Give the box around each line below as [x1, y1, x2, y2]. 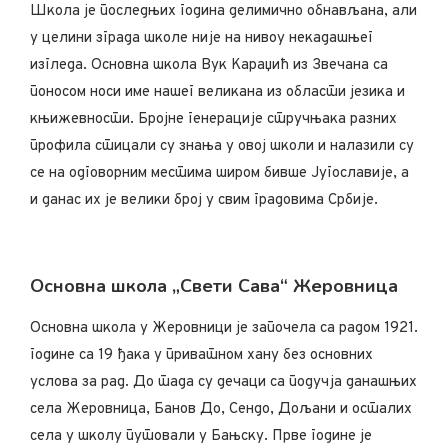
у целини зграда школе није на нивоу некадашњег [30, 28, 373, 48]
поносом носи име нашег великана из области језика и [30, 82, 405, 102]
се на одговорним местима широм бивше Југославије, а [30, 163, 409, 183]
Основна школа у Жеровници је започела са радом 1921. [30, 318, 418, 338]
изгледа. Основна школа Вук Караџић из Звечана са [30, 55, 388, 75]
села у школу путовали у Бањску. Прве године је [30, 426, 372, 446]
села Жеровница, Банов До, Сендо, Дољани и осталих [30, 399, 412, 419]
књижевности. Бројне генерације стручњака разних [30, 109, 397, 129]
